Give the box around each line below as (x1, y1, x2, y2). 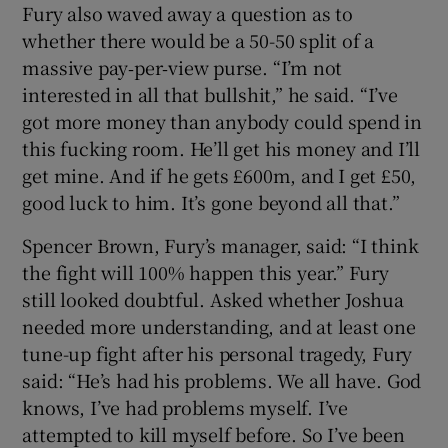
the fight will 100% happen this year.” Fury (22, 259, 389, 286)
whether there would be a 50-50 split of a (22, 27, 375, 54)
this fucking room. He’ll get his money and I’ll (22, 135, 421, 162)
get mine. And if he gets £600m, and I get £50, (22, 162, 417, 189)
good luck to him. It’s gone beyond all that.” (22, 189, 400, 216)
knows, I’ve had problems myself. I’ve (22, 394, 349, 421)
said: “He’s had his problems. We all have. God (22, 367, 422, 394)
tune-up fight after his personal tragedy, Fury (22, 340, 413, 367)
